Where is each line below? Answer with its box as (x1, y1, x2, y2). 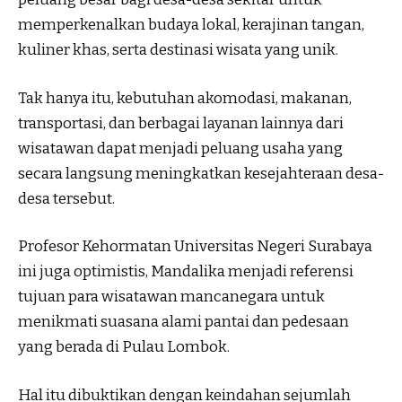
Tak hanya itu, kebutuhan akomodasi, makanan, (18, 88, 352, 108)
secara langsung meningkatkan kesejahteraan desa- (18, 163, 384, 183)
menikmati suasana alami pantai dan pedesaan (18, 312, 349, 332)
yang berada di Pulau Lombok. (18, 337, 230, 357)
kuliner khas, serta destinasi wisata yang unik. (18, 40, 338, 60)
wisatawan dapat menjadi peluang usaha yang (18, 138, 343, 158)
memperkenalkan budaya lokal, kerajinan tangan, (18, 15, 364, 35)
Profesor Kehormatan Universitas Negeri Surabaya (18, 237, 372, 257)
